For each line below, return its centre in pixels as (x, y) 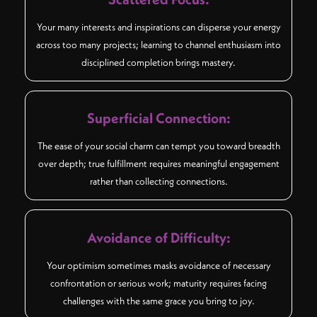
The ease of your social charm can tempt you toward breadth (158, 146)
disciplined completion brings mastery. (158, 62)
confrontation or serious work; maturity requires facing (158, 283)
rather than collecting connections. (158, 181)
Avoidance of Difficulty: (158, 237)
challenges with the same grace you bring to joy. (158, 300)
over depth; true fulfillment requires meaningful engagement (158, 164)
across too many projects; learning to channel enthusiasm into (158, 45)
